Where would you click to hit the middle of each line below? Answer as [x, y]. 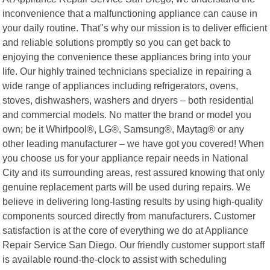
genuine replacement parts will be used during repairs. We [127, 187]
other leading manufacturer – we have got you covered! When [133, 143]
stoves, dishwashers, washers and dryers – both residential [128, 100]
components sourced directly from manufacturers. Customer [129, 215]
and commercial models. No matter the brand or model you [127, 114]
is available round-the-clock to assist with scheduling [115, 259]
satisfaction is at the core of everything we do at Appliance [126, 230]
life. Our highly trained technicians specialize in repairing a [127, 71]
